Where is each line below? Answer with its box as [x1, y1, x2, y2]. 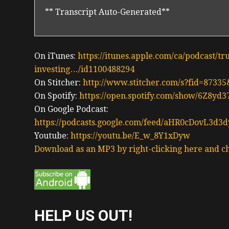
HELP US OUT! [34, 207, 132, 225]
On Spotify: [34, 91, 79, 101]
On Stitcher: [34, 78, 83, 88]
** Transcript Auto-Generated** [45, 7, 170, 17]
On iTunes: [34, 51, 78, 61]
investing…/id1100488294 [34, 64, 134, 75]
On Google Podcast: [34, 104, 108, 114]
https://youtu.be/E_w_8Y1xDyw [71, 131, 190, 141]
